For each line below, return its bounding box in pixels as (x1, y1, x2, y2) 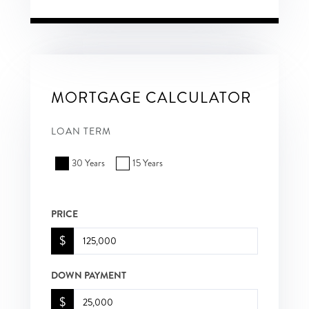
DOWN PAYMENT (51, 268, 126, 282)
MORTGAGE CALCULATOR (51, 86, 252, 108)
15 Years (132, 156, 163, 170)
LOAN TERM (51, 124, 111, 138)
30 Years (72, 156, 105, 170)
